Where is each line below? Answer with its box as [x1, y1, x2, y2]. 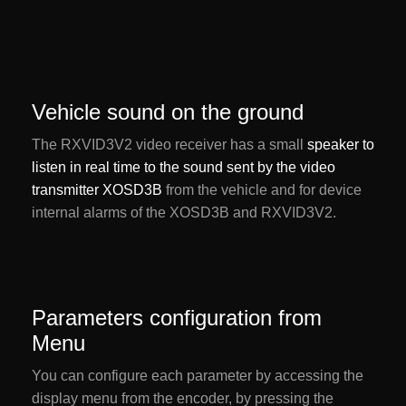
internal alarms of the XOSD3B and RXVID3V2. [32, 205, 336, 221]
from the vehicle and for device [162, 182, 362, 198]
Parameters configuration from [32, 305, 322, 331]
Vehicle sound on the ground [32, 100, 304, 125]
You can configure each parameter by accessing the [32, 368, 363, 384]
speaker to [307, 137, 374, 153]
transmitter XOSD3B [32, 182, 162, 198]
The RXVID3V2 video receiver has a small [32, 137, 307, 153]
